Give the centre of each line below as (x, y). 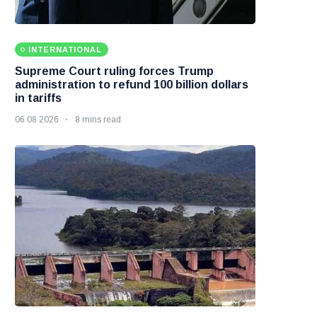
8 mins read (98, 120)
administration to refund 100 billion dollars (132, 85)
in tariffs (38, 98)
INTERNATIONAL (65, 50)
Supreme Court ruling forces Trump (114, 71)
